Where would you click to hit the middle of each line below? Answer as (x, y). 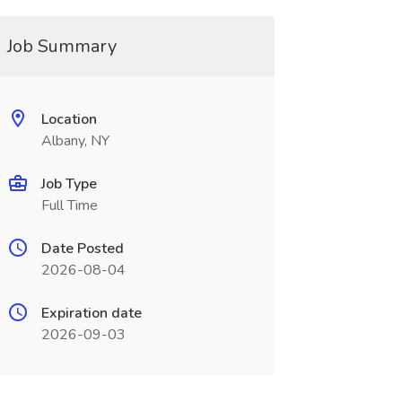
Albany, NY (75, 141)
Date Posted (82, 249)
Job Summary (61, 46)
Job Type (69, 184)
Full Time (69, 205)
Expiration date (91, 313)
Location (69, 119)
